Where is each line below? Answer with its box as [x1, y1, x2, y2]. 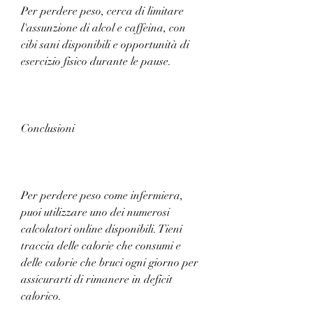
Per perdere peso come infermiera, [21, 188, 183, 203]
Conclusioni [21, 121, 75, 136]
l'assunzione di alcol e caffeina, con [21, 20, 186, 35]
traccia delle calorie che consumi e [21, 238, 181, 253]
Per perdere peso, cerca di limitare [21, 3, 184, 18]
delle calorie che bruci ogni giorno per [21, 255, 198, 270]
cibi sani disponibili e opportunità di [21, 37, 189, 52]
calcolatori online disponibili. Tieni [21, 221, 182, 236]
